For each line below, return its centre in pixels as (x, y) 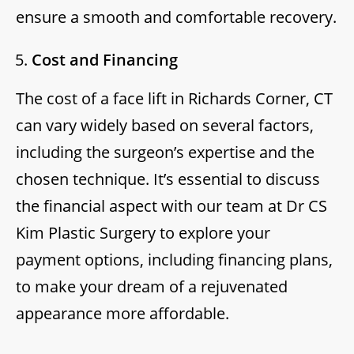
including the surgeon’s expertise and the (165, 153)
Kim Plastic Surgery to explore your (143, 233)
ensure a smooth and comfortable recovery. (176, 17)
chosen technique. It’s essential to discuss (168, 179)
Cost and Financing (105, 60)
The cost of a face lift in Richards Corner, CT (174, 99)
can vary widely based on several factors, (165, 126)
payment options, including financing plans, (174, 260)
